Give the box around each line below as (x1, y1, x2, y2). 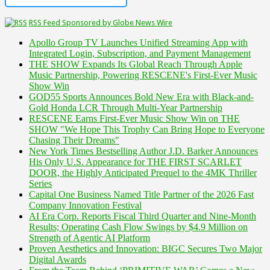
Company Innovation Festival (29, 199, 142, 210)
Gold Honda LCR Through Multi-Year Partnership (29, 102, 222, 113)
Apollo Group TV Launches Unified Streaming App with (29, 37, 248, 48)
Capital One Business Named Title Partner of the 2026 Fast (29, 189, 254, 199)
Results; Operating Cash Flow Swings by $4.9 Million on (29, 221, 248, 232)
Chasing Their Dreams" (29, 134, 119, 145)
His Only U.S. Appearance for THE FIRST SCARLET (29, 156, 242, 167)
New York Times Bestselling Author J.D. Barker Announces (29, 145, 258, 156)
